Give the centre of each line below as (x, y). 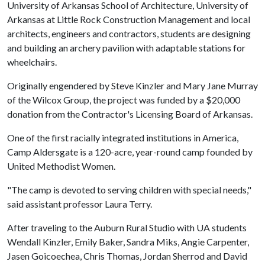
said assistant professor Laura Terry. (80, 204)
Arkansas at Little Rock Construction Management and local (129, 19)
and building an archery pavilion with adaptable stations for (126, 48)
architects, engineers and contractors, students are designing (129, 33)
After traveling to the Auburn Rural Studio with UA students (127, 227)
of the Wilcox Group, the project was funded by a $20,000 (124, 100)
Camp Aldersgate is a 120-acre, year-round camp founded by (130, 152)
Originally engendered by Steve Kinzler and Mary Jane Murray (132, 85)
